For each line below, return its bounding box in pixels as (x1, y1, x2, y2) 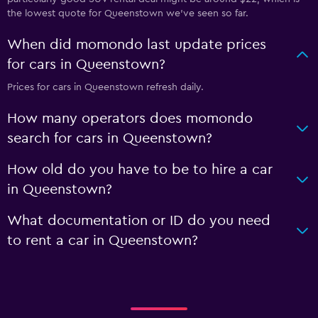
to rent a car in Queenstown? (7, 233, 198, 248)
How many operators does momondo (7, 111, 253, 126)
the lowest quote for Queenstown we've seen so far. (7, 8, 248, 18)
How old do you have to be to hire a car (7, 162, 273, 177)
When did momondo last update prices (7, 37, 266, 52)
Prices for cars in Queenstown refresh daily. (7, 82, 204, 92)
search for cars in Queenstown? (7, 131, 212, 146)
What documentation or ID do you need (7, 213, 270, 228)
